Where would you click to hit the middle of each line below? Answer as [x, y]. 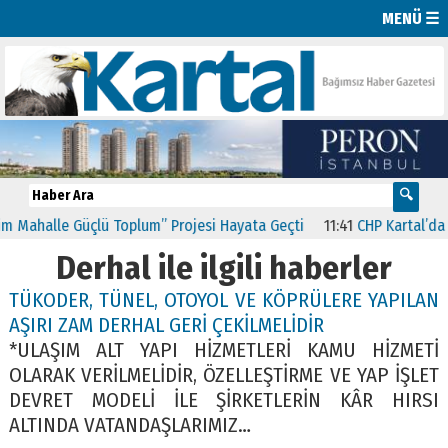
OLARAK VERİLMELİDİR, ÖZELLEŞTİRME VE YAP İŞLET [224, 375]
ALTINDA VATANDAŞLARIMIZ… [129, 425]
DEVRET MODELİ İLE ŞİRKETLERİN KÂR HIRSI [224, 400]
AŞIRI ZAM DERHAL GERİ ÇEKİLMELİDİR [166, 325]
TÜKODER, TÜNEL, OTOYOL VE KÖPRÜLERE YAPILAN [224, 300]
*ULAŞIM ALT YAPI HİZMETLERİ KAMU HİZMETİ [224, 350]
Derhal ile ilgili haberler [223, 267]
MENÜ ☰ [411, 18]
